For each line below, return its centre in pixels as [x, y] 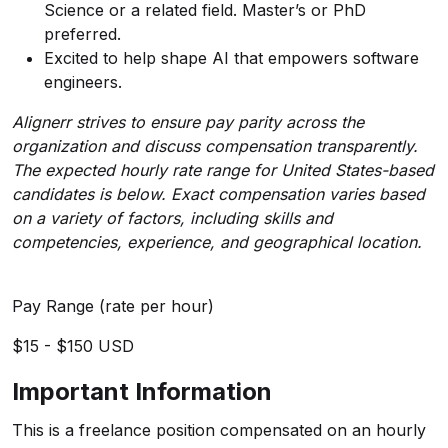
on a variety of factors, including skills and [172, 218]
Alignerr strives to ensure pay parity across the [188, 122]
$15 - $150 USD [73, 346]
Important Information [142, 391]
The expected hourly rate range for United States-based [223, 170]
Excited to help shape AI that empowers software [231, 58]
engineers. [83, 82]
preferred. [82, 34]
